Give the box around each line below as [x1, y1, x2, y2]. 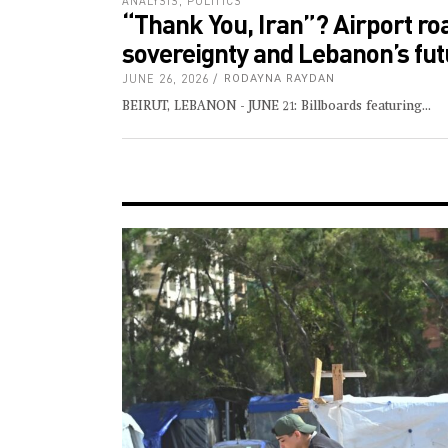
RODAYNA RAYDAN [224, 71, 335, 85]
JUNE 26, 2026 [122, 71, 209, 85]
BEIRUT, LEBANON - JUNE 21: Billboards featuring [122, 99, 422, 113]
